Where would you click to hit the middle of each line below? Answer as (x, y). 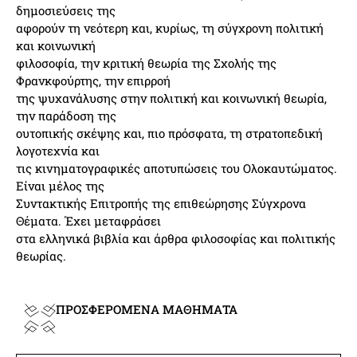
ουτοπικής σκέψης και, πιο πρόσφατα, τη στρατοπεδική (169, 133)
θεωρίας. (41, 256)
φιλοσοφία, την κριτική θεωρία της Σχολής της (146, 63)
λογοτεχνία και (58, 151)
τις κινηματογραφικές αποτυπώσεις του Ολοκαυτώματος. (177, 168)
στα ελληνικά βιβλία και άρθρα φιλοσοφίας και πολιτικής (176, 238)
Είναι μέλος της (60, 186)
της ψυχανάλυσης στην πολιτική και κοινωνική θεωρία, (171, 98)
